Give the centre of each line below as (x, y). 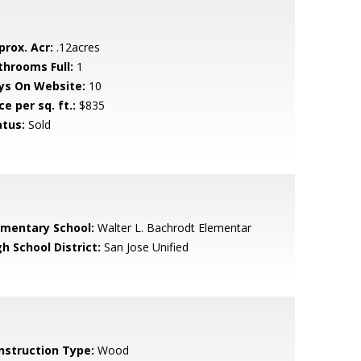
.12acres (76, 47)
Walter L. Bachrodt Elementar (172, 228)
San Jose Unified (144, 247)
